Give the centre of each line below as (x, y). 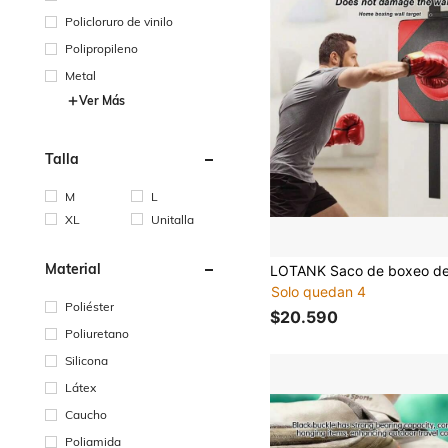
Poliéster (89, 306)
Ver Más (102, 100)
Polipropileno (101, 48)
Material (73, 268)
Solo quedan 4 (319, 292)
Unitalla (173, 219)
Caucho (86, 414)
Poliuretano (97, 333)
